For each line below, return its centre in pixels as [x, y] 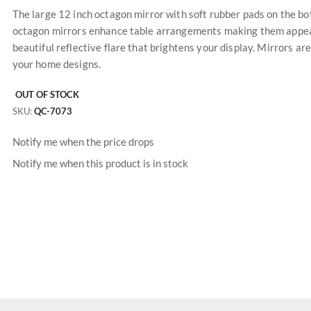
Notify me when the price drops [83, 141]
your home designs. [57, 64]
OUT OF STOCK [47, 94]
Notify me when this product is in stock [100, 163]
